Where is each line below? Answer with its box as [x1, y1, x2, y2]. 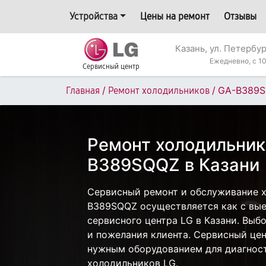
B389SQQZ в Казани [87, 154, 259, 175]
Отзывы [223, 11, 256, 22]
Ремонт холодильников [108, 85, 210, 96]
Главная [66, 85, 100, 96]
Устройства [69, 11, 118, 22]
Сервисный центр [83, 62, 140, 71]
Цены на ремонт [140, 11, 210, 22]
